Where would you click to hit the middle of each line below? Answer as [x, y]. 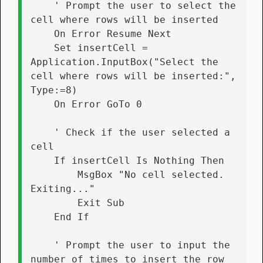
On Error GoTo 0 [98, 104]
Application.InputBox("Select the [124, 62]
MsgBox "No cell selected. [54, 174]
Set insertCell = [42, 48]
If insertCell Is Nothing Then [139, 160]
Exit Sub [101, 203]
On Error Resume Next [113, 33]
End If [72, 217]
